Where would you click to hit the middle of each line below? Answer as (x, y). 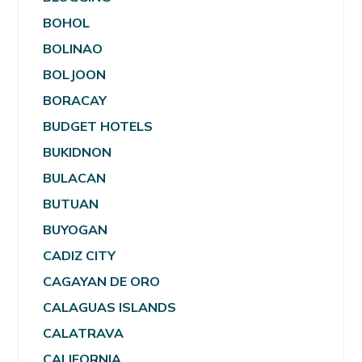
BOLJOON (75, 75)
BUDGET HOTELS (98, 126)
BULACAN (75, 178)
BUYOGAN (76, 230)
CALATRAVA (84, 333)
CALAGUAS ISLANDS (110, 307)
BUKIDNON (78, 152)
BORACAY (75, 101)
